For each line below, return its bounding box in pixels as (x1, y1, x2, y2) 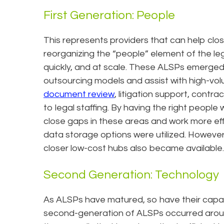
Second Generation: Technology (43, 168, 219, 181)
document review (43, 89, 114, 99)
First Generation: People (43, 8, 175, 21)
